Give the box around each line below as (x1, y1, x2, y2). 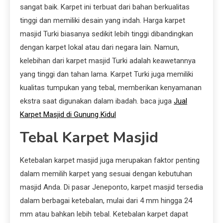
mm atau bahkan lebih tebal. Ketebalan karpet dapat (20, 210, 188, 219)
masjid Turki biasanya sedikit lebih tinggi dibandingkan (20, 29, 193, 39)
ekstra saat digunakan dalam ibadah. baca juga (20, 97, 174, 106)
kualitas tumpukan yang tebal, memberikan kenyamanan (20, 83, 202, 93)
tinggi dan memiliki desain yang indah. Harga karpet (20, 16, 185, 25)
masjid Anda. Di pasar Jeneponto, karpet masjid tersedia (20, 183, 203, 192)
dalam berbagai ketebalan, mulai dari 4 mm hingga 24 (20, 196, 192, 206)
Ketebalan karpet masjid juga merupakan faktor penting (20, 156, 200, 165)
